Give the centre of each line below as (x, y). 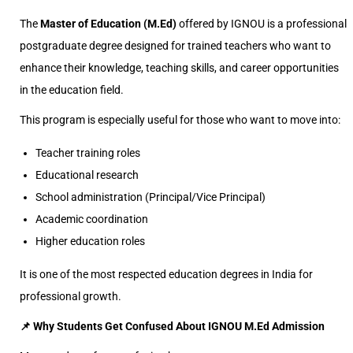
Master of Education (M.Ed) (108, 24)
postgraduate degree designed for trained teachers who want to (175, 46)
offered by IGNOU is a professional (262, 24)
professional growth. (71, 296)
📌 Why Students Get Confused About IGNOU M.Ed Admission (172, 326)
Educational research (87, 175)
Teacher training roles (88, 153)
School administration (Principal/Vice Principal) (150, 197)
